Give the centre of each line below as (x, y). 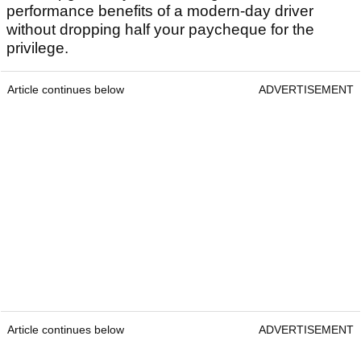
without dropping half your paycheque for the (160, 30)
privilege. (37, 48)
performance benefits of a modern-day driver (160, 11)
